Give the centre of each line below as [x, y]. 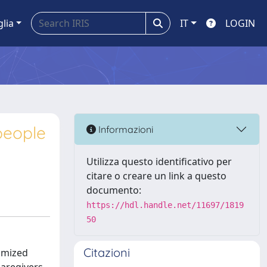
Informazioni [125, 129]
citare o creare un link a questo [156, 176]
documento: [114, 190]
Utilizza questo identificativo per [159, 162]
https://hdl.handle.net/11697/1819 [165, 205]
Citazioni [107, 252]
